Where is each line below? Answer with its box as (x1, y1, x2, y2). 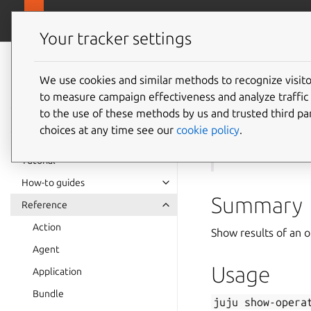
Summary (211, 192, 303, 217)
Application (33, 266, 82, 277)
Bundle (33, 288, 64, 299)
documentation (22, 72, 136, 91)
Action (33, 221, 61, 233)
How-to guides (22, 177, 85, 188)
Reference (22, 199, 67, 210)
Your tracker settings (40, 29, 192, 49)
